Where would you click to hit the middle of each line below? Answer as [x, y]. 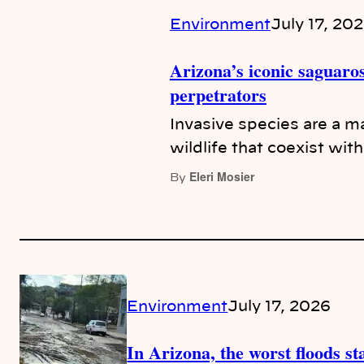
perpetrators [218, 95]
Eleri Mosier [221, 177]
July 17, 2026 [279, 307]
